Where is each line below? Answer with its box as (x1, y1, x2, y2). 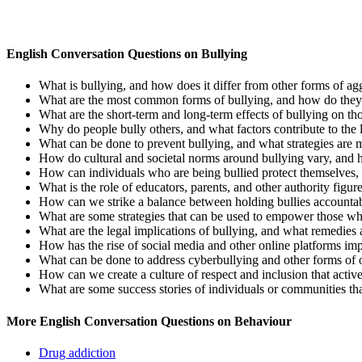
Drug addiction (39, 345, 116, 360)
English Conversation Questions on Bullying (6, 47, 247, 61)
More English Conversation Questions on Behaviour (6, 314, 292, 328)
